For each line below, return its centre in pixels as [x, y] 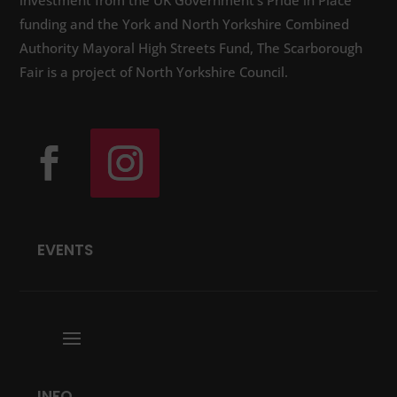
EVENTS [66, 250]
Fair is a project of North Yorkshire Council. [154, 72]
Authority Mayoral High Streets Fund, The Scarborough [191, 48]
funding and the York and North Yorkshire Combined [185, 24]
